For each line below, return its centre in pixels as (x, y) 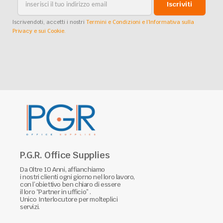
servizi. (30, 207)
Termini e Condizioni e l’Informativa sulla (140, 22)
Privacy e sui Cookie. (39, 31)
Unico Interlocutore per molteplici (69, 200)
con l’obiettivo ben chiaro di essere (70, 185)
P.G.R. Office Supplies (65, 155)
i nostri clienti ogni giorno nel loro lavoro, (77, 177)
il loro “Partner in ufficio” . (56, 192)
